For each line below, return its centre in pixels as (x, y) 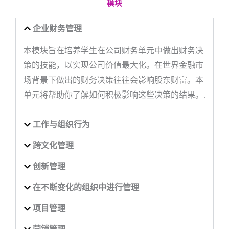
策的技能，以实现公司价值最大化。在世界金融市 (113, 65)
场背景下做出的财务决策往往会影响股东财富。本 (113, 80)
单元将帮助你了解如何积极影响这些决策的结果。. (114, 95)
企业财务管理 (57, 28)
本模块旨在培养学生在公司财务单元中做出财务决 (113, 50)
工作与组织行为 (61, 124)
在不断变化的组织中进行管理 (86, 187)
